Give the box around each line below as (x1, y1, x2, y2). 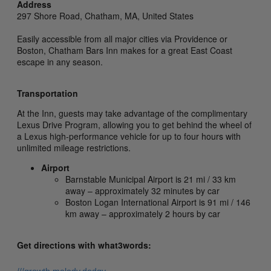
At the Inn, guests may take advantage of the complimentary (17, 107, 247, 120)
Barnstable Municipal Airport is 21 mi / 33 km (65, 173, 236, 186)
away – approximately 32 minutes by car (65, 184, 220, 197)
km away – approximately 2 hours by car (65, 207, 220, 220)
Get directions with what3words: (17, 239, 151, 252)
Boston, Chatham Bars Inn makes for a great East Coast (17, 44, 232, 57)
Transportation (17, 87, 78, 100)
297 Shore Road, (17, 10, 82, 22)
